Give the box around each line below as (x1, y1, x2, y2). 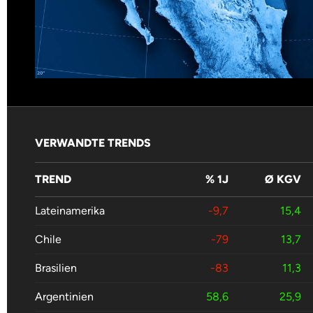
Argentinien (35, 290, 94, 304)
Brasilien (35, 261, 77, 275)
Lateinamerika (35, 204, 105, 218)
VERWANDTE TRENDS (35, 136, 151, 150)
